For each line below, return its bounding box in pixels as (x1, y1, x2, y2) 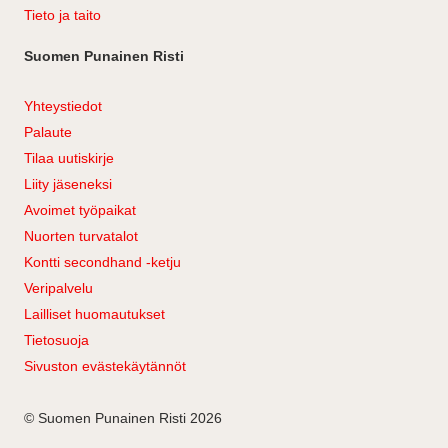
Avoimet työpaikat (24, 202, 136, 218)
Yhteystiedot (24, 98, 102, 114)
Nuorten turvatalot (24, 228, 138, 244)
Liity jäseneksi (24, 176, 112, 192)
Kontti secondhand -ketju (24, 254, 181, 270)
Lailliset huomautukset (24, 306, 165, 322)
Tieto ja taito (24, 7, 101, 23)
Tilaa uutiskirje (24, 150, 114, 166)
